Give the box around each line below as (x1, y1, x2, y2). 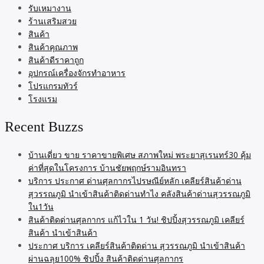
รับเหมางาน (28, 2, 71, 14)
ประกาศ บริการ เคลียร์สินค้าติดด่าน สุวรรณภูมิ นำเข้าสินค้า (28, 240, 245, 252)
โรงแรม (28, 93, 57, 105)
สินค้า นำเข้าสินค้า (28, 227, 97, 239)
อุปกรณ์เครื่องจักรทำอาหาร (28, 67, 126, 79)
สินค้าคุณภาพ (28, 41, 78, 53)
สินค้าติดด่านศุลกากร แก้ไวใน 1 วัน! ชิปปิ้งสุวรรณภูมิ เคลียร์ (28, 214, 245, 226)
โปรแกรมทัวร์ (28, 80, 78, 92)
